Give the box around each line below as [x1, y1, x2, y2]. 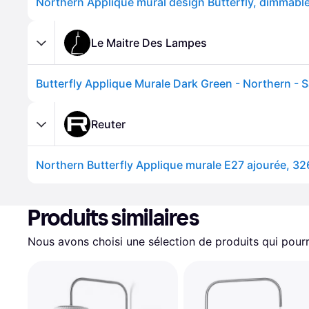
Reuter [91, 117, 126, 131]
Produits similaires [28, 205, 199, 231]
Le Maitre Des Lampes [91, 35, 207, 50]
